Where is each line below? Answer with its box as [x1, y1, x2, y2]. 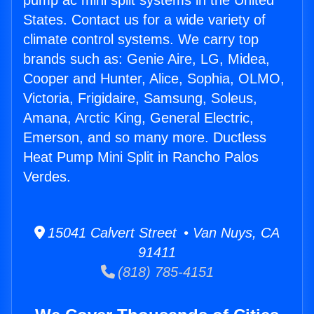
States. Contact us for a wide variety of [23, 12, 266, 28]
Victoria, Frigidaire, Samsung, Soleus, [23, 90, 257, 107]
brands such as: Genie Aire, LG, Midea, [23, 51, 270, 67]
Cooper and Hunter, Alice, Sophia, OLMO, [23, 71, 285, 87]
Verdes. [23, 169, 71, 185]
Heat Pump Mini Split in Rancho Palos [23, 149, 259, 165]
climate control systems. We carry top [23, 32, 259, 48]
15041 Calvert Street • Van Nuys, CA [45, 225, 280, 241]
